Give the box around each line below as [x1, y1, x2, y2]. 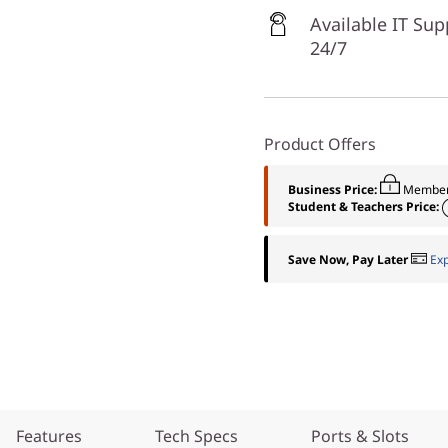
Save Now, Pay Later [288, 250, 408, 268]
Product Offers [264, 133, 376, 155]
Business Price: [288, 181, 380, 198]
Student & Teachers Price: [288, 198, 442, 215]
